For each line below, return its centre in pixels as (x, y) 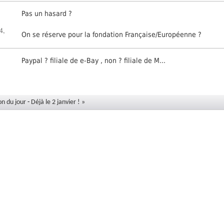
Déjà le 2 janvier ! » (58, 102)
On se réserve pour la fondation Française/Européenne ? (112, 35)
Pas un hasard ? (47, 14)
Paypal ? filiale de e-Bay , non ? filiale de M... (94, 61)
